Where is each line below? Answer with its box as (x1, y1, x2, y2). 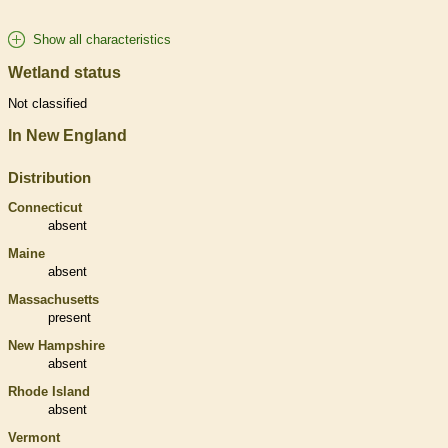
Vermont (8, 430, 60, 446)
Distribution (8, 169, 91, 187)
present (48, 310, 91, 326)
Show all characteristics (33, 31, 171, 47)
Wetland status (8, 63, 121, 81)
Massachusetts (8, 292, 99, 308)
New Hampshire (8, 338, 105, 354)
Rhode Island (8, 384, 90, 400)
